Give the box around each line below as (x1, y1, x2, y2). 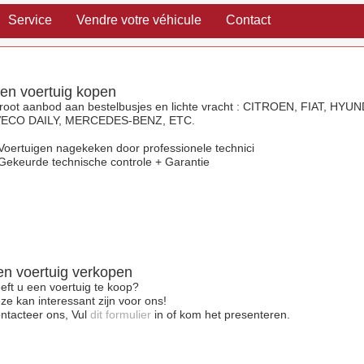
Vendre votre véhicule (76, 13, 201, 27)
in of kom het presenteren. (151, 308, 290, 321)
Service (8, 13, 52, 27)
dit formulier (90, 308, 151, 321)
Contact (226, 13, 271, 27)
